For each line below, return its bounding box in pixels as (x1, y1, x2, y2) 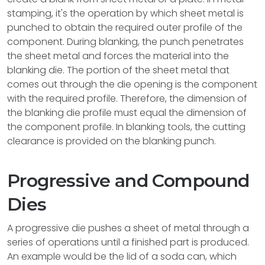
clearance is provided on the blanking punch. (7, 134, 216, 148)
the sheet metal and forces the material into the (7, 49, 229, 63)
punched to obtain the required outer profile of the (7, 21, 243, 34)
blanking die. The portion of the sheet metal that (7, 63, 230, 77)
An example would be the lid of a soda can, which (7, 250, 237, 263)
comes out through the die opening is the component (7, 77, 257, 91)
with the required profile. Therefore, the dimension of (7, 92, 247, 105)
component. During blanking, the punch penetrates (7, 35, 244, 49)
